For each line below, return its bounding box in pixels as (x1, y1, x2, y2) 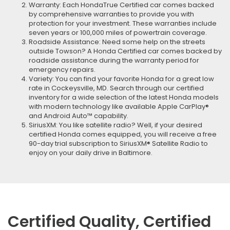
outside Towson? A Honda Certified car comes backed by (29, 46, 222, 56)
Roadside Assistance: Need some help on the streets (29, 37, 205, 47)
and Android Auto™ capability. (29, 111, 128, 121)
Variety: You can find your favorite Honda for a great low (29, 74, 214, 84)
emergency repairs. (29, 65, 95, 74)
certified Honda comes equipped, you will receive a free (29, 129, 217, 139)
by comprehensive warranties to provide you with (29, 9, 194, 19)
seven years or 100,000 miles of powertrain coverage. (29, 28, 207, 37)
